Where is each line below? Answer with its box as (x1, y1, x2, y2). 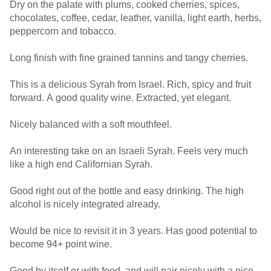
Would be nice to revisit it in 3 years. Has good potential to (10, 226, 257, 236)
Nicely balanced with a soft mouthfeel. (10, 119, 174, 129)
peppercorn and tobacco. (10, 26, 116, 36)
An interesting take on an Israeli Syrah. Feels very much (10, 146, 248, 156)
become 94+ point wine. (10, 239, 112, 249)
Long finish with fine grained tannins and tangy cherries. (10, 53, 248, 63)
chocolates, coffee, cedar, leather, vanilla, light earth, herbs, (10, 13, 261, 23)
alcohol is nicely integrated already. (10, 199, 163, 209)
